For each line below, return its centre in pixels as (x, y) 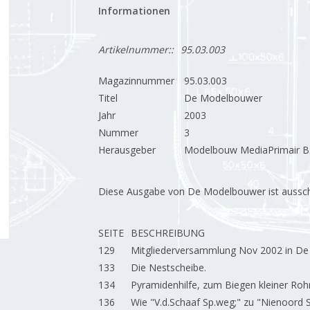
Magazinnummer (136, 81)
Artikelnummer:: (136, 49)
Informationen (134, 11)
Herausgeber (127, 150)
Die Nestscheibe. (168, 267)
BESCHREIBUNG (167, 233)
